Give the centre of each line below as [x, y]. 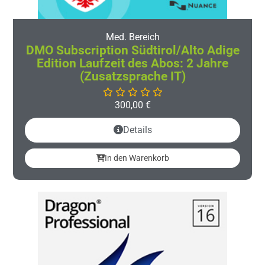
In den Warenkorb [137, 158]
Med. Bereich [132, 37]
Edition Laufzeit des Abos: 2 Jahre [132, 63]
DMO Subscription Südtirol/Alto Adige [132, 50]
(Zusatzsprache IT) [132, 76]
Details [137, 130]
